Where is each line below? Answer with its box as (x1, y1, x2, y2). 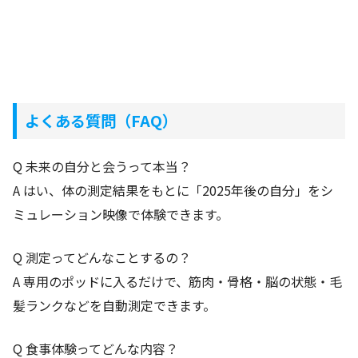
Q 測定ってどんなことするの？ (13, 248, 191, 268)
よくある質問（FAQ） (24, 109, 177, 133)
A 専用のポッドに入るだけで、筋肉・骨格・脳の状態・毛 (13, 272, 342, 292)
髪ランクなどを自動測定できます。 (13, 296, 216, 316)
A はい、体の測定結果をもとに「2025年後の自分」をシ (13, 181, 333, 201)
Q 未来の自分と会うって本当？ (13, 157, 191, 177)
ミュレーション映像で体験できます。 (13, 205, 229, 225)
